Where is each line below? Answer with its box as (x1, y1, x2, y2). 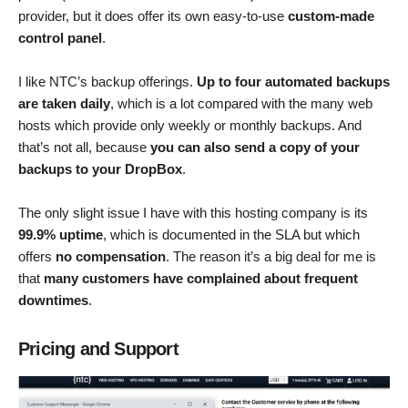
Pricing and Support (18, 338, 178, 359)
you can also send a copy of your (150, 138, 360, 155)
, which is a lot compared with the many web (110, 95, 372, 111)
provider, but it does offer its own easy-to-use (18, 7, 288, 24)
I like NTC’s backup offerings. (18, 73, 197, 89)
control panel (18, 29, 102, 46)
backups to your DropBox (18, 160, 182, 177)
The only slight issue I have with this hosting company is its (18, 204, 368, 220)
